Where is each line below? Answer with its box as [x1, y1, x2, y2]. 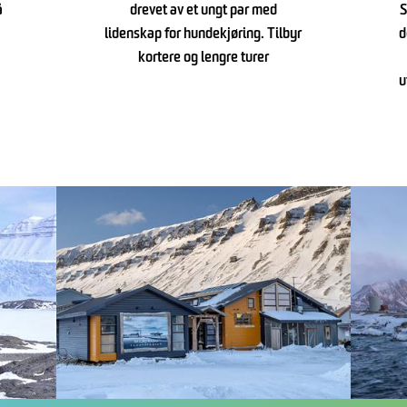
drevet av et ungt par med [129, 4, 277, 19]
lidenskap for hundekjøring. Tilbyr [104, 27, 303, 43]
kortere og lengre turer [137, 51, 269, 66]
